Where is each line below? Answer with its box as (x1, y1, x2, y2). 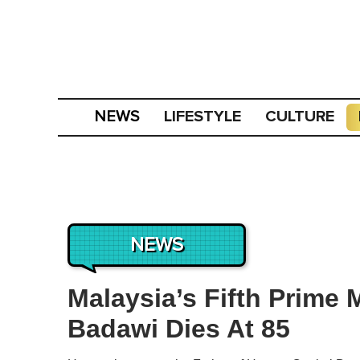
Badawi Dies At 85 (67, 314, 290, 343)
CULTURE (265, 107, 335, 126)
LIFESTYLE (164, 107, 242, 126)
